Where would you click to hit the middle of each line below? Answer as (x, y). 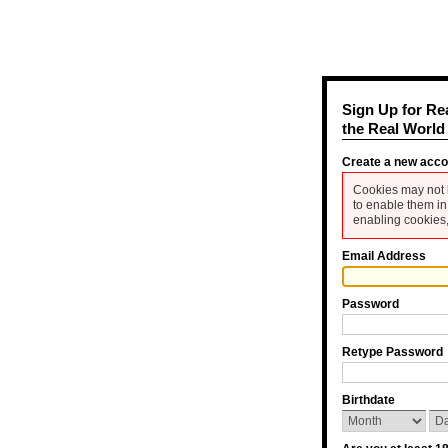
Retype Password (392, 351)
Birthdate (368, 399)
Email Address (384, 255)
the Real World (393, 128)
